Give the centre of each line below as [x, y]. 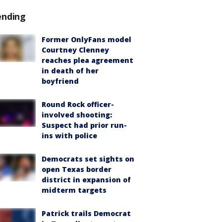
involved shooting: [77, 114]
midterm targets [74, 190]
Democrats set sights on [88, 159]
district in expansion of [86, 179]
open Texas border [77, 169]
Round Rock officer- [78, 104]
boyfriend [60, 81]
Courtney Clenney [75, 50]
